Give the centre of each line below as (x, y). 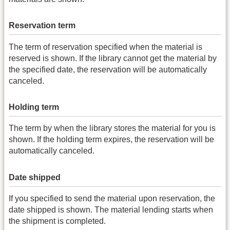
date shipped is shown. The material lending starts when (111, 210)
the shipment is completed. (57, 221)
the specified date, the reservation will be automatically (108, 69)
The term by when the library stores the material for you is (112, 128)
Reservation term (42, 26)
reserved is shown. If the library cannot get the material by (113, 58)
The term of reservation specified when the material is (106, 47)
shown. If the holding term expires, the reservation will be (111, 140)
